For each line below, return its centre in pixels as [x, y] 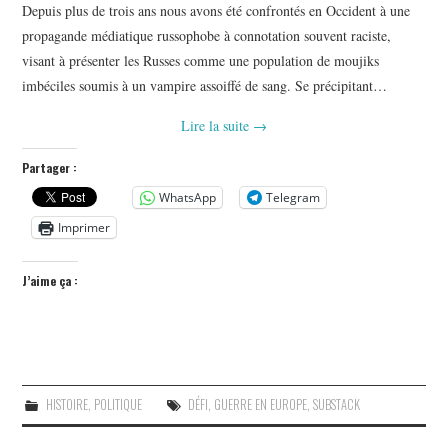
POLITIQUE [117, 404]
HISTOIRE [66, 404]
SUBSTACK [336, 404]
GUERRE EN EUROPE [260, 404]
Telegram [293, 197]
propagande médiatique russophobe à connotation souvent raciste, [207, 35]
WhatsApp [188, 197]
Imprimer [84, 227]
